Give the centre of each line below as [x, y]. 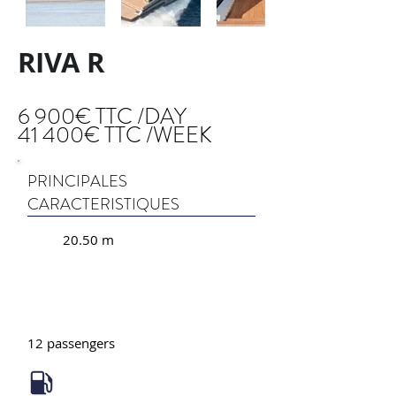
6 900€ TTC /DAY [102, 117]
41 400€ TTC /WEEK [115, 135]
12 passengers [71, 343]
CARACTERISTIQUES [103, 204]
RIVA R [61, 62]
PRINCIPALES [77, 181]
